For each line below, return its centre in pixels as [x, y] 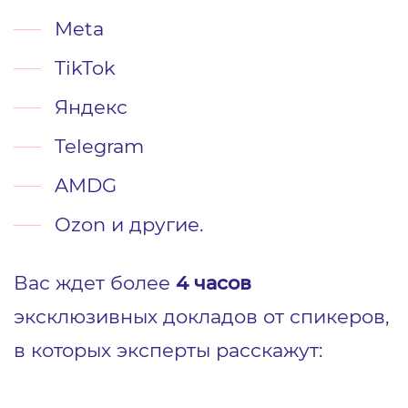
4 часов [214, 282]
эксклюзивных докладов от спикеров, [201, 316]
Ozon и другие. [129, 224]
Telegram [99, 145]
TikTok [85, 67]
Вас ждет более [95, 282]
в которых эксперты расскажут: [171, 349]
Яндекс [91, 106]
